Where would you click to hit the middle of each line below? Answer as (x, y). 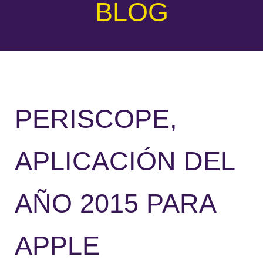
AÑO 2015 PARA (115, 203)
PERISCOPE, (96, 119)
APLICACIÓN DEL (124, 161)
